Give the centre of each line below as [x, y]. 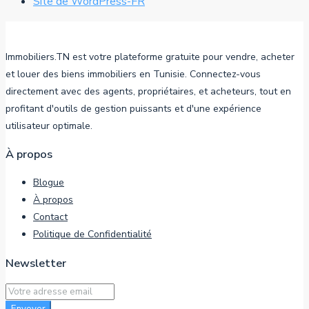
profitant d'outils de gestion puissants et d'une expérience [133, 108]
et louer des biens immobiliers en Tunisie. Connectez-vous [133, 74]
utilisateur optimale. [49, 126]
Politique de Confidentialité [92, 235]
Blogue [49, 183]
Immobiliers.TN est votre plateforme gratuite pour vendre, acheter [150, 57]
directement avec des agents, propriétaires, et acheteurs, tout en [148, 91]
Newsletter [36, 263]
